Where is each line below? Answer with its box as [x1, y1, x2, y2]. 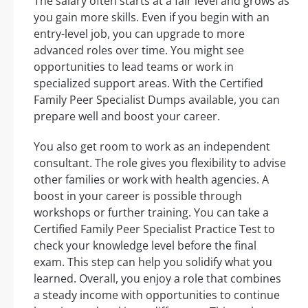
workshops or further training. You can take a [34, 205, 269, 221]
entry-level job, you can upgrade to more [34, 26, 245, 42]
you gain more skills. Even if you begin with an [34, 10, 269, 25]
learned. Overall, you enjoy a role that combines [34, 271, 281, 287]
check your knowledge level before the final [34, 238, 256, 254]
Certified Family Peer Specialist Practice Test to [34, 221, 275, 237]
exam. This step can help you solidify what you [34, 254, 272, 270]
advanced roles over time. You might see [34, 43, 244, 58]
